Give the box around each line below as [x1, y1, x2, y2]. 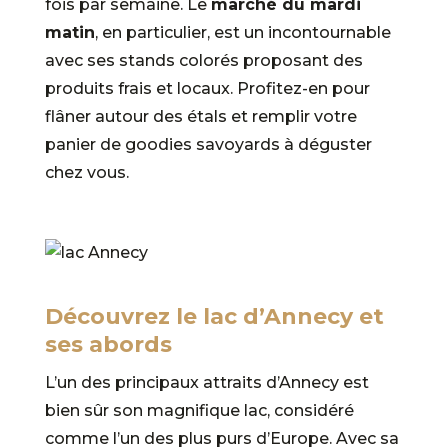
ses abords [44, 330, 172, 358]
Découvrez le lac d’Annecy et [44, 302, 384, 330]
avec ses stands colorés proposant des [44, 50, 363, 70]
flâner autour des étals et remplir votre [44, 106, 357, 126]
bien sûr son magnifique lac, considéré [44, 400, 354, 420]
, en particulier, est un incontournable [94, 22, 391, 42]
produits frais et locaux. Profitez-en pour [44, 78, 370, 98]
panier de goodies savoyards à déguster [44, 134, 372, 154]
